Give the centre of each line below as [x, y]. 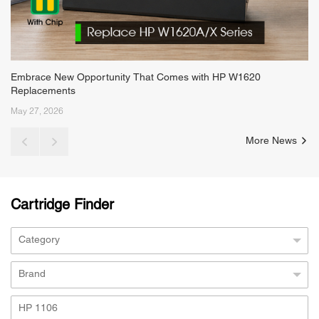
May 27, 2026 [37, 110]
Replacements [43, 91]
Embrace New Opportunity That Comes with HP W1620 [136, 78]
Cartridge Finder [62, 205]
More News [273, 141]
